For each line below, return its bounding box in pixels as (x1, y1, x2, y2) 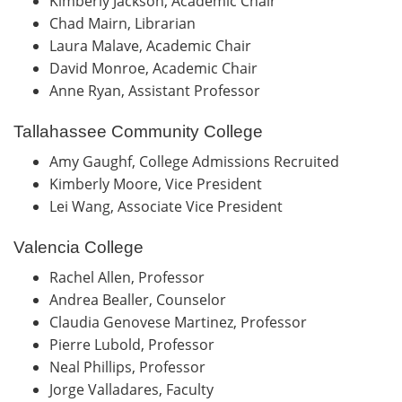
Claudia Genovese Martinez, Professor (49, 311, 314, 332)
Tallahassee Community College (13, 121, 263, 141)
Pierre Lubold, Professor (49, 334, 222, 354)
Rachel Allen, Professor (49, 267, 212, 287)
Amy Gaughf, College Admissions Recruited (49, 151, 346, 171)
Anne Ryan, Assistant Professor (49, 80, 260, 100)
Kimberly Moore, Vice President (49, 173, 269, 194)
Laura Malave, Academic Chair (49, 35, 255, 56)
